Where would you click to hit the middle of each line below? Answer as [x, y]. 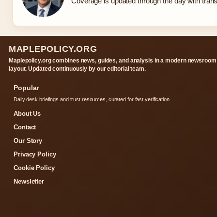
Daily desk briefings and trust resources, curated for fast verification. [92, 99]
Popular [26, 87]
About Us [27, 113]
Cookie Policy [34, 168]
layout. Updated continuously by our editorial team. [77, 69]
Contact [25, 127]
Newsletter [29, 181]
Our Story [28, 140]
